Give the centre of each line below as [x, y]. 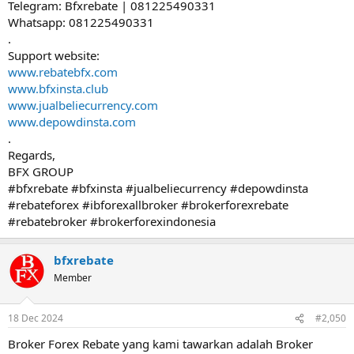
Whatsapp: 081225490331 [81, 22]
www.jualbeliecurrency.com [83, 105]
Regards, [32, 154]
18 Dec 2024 [36, 318]
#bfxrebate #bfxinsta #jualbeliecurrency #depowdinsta [158, 188]
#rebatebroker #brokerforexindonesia [112, 221]
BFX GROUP [41, 171]
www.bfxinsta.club [58, 88]
